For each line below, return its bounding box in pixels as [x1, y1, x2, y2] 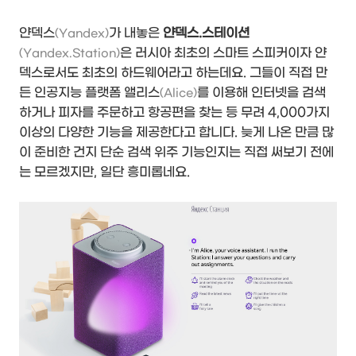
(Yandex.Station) [19, 47, 120, 61]
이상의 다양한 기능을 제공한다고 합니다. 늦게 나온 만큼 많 [19, 125, 334, 141]
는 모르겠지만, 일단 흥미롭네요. [19, 164, 190, 180]
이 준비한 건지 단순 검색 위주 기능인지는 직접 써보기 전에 [19, 145, 334, 161]
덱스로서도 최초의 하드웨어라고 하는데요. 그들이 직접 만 [19, 65, 327, 81]
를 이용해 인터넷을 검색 [197, 85, 326, 101]
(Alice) [160, 87, 197, 101]
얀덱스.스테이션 [163, 25, 250, 41]
